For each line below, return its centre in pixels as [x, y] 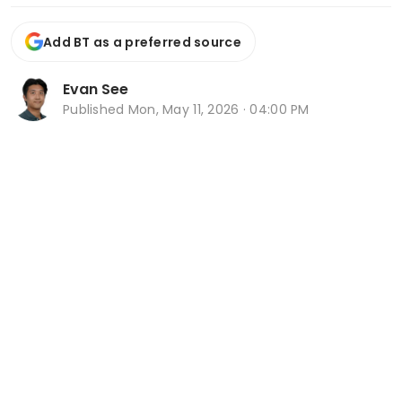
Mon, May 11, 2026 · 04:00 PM [218, 109]
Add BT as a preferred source [142, 42]
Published [96, 109]
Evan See [96, 89]
